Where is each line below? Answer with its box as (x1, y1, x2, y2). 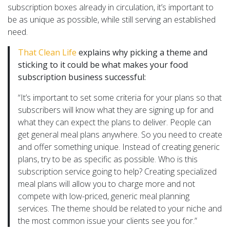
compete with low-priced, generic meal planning (18, 190, 189, 202)
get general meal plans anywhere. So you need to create (18, 128, 222, 140)
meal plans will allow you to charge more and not (18, 178, 195, 189)
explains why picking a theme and (76, 46, 207, 58)
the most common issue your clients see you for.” (18, 215, 197, 226)
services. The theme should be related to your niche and (18, 202, 222, 214)
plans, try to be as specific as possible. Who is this (18, 153, 198, 165)
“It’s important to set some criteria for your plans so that (18, 91, 222, 103)
